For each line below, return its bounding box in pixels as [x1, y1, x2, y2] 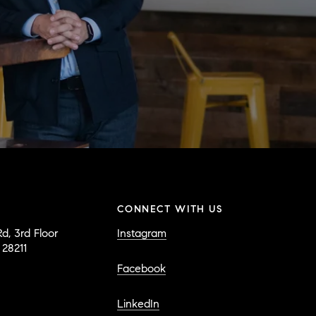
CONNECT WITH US [117, 203, 222, 216]
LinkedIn [117, 297, 159, 311]
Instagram [117, 226, 166, 241]
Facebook [117, 262, 166, 276]
